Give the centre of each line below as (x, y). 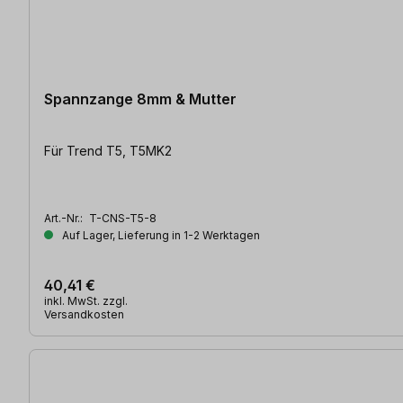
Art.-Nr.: (65, 219)
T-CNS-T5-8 (123, 219)
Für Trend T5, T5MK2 (108, 151)
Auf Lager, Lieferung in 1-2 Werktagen (160, 236)
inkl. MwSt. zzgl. (86, 301)
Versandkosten (84, 315)
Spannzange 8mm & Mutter (140, 99)
